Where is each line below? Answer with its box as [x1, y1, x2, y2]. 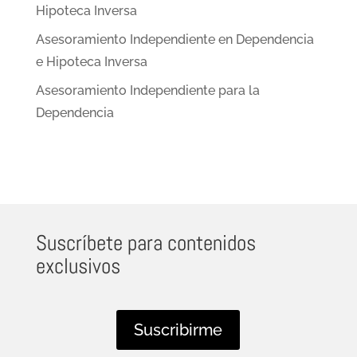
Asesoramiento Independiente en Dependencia [35, 32, 314, 48]
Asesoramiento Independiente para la [35, 83, 260, 99]
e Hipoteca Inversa [35, 54, 147, 70]
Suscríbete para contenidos [35, 229, 256, 257]
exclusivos [35, 252, 120, 280]
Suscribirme [134, 320, 223, 339]
